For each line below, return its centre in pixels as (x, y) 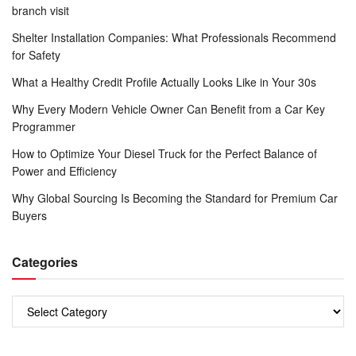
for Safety (36, 54)
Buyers (29, 215)
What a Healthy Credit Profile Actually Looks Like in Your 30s (164, 81)
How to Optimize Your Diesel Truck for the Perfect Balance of (164, 153)
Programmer (44, 126)
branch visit (41, 10)
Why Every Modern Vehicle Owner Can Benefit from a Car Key (168, 108)
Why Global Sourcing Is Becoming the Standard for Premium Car (175, 197)
